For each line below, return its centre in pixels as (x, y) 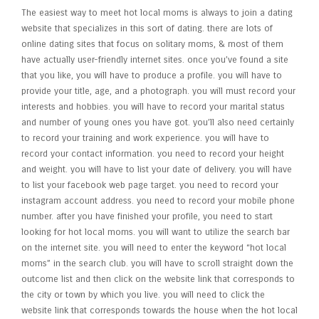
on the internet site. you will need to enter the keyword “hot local (154, 248)
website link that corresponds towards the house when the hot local (159, 310)
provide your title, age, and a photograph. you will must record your (158, 91)
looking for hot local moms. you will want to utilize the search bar (156, 232)
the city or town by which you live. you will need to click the (143, 295)
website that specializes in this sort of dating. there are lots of (147, 28)
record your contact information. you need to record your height (153, 154)
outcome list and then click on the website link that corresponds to (158, 279)
